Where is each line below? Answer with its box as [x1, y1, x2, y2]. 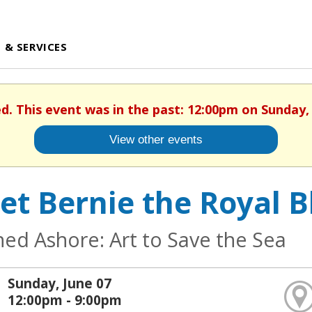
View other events [109, 132, 203, 147]
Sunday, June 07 [8, 274, 112, 292]
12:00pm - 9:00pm [8, 290, 123, 309]
